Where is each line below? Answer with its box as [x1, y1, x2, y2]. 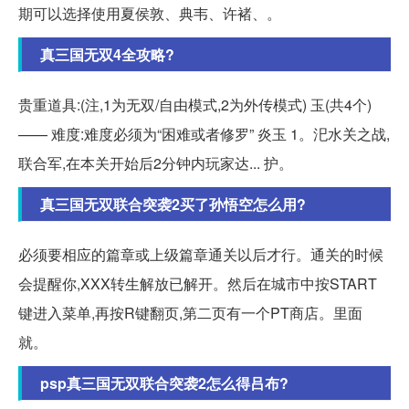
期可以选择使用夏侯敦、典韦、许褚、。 [18, 2, 281, 24]
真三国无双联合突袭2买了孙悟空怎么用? [40, 193, 306, 215]
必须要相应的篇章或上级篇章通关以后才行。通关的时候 [18, 243, 383, 265]
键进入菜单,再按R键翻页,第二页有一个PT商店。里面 [18, 301, 362, 323]
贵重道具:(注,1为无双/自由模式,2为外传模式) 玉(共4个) [18, 93, 372, 115]
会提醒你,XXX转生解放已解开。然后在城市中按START [18, 272, 377, 294]
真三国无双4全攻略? [40, 43, 174, 65]
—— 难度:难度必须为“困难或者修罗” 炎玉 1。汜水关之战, [18, 122, 390, 144]
